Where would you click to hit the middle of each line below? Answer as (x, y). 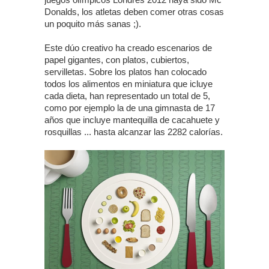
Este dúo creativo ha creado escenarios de (128, 48)
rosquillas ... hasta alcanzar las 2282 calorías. (134, 132)
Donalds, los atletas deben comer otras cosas (134, 12)
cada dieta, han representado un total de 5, (127, 96)
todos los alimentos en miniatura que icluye (128, 84)
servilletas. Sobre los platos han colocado (125, 72)
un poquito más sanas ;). (93, 24)
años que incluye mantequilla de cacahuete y (132, 120)
